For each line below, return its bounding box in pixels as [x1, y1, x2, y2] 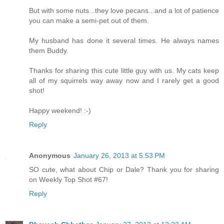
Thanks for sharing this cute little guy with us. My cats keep [29, 66, 219, 74]
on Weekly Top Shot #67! [29, 175, 108, 183]
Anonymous [29, 151, 70, 159]
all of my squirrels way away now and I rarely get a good [29, 76, 219, 84]
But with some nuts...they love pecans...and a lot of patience [29, 6, 219, 14]
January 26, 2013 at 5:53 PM [73, 151, 165, 159]
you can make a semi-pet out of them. [29, 16, 149, 24]
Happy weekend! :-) [29, 106, 91, 114]
